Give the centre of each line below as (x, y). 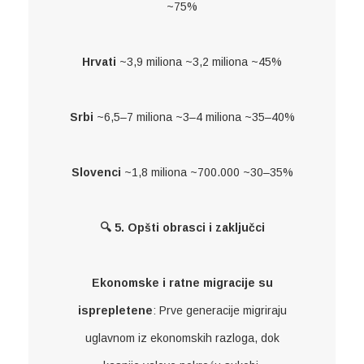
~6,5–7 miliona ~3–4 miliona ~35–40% (194, 117)
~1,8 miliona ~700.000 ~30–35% (207, 172)
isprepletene (115, 310)
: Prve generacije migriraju (219, 310)
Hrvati (99, 61)
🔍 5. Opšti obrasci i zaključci (182, 227)
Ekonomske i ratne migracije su (182, 282)
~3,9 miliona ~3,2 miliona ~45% (199, 61)
